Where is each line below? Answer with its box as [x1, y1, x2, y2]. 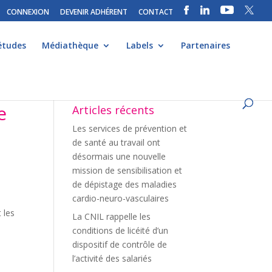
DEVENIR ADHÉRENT [60, 7, 127, 17]
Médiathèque [42, 39, 98, 51]
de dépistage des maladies [72, 178, 177, 190]
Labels [126, 39, 153, 51]
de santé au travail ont [72, 137, 161, 148]
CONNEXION [7, 7, 49, 17]
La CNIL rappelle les [72, 211, 151, 222]
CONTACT [138, 7, 173, 17]
